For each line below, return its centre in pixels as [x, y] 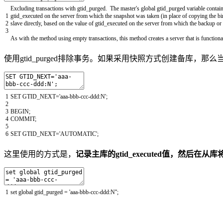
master [128, 8]
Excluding [23, 8]
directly [32, 23]
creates [156, 38]
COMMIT [23, 119]
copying [199, 16]
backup [207, 23]
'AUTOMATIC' [78, 134]
